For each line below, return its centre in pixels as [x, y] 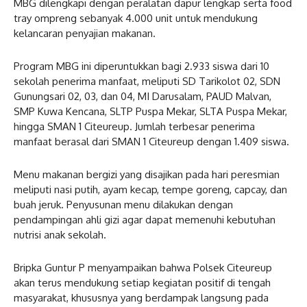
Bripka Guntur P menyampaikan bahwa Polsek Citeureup [143, 267]
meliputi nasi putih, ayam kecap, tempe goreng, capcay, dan [150, 189]
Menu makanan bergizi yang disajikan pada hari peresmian [147, 174]
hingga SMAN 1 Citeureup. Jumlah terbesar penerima [134, 126]
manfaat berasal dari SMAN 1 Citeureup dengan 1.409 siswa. [151, 141]
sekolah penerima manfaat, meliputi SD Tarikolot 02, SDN [147, 81]
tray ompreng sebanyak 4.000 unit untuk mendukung [136, 18]
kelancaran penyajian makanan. [85, 33]
